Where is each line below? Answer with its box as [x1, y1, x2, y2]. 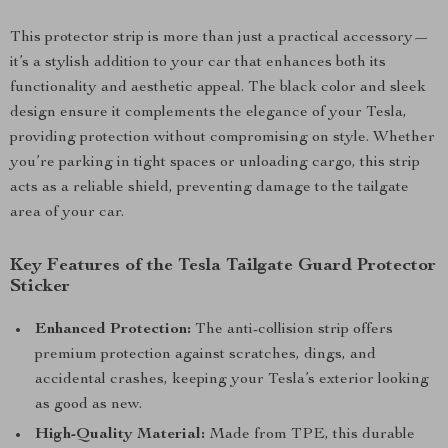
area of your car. [10, 205, 124, 221]
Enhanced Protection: [35, 322, 191, 338]
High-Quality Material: [35, 427, 205, 443]
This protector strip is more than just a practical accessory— [10, 30, 429, 46]
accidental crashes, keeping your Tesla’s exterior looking [35, 372, 429, 388]
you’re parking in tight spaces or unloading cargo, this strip [10, 155, 420, 171]
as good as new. [35, 397, 142, 413]
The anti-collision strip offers [191, 322, 393, 338]
